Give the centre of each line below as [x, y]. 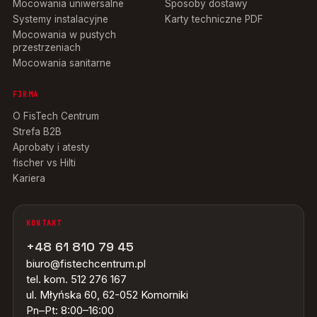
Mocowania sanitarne [62, 63]
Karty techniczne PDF [214, 19]
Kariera [29, 178]
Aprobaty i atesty [51, 147]
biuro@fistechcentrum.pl [86, 263]
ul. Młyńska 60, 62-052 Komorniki [107, 294]
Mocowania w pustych [64, 34]
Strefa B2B [37, 131]
